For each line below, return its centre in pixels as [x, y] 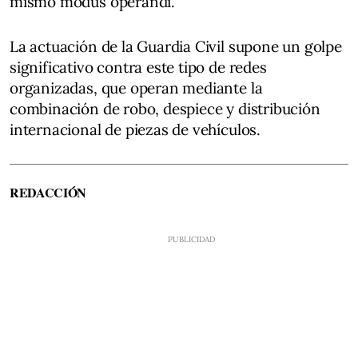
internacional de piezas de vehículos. [135, 129]
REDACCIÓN [48, 192]
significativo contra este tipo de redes [138, 67]
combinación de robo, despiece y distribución [165, 108]
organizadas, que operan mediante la [136, 88]
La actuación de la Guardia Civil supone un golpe [176, 46]
